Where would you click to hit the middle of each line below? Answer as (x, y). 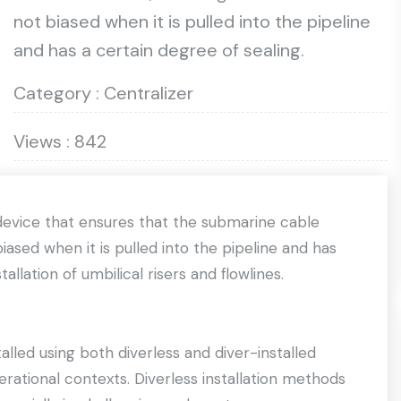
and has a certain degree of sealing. (159, 50)
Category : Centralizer (103, 93)
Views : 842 (60, 141)
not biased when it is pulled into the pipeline (192, 21)
